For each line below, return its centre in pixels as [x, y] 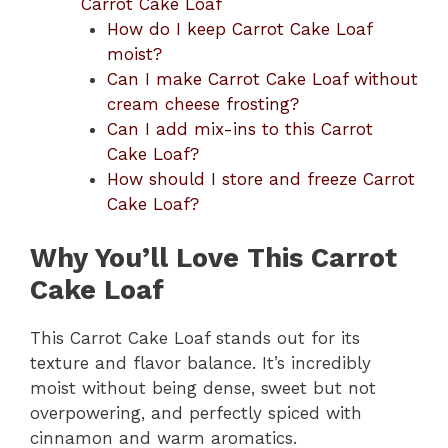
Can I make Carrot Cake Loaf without [262, 78]
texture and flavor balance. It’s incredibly [200, 363]
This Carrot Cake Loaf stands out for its [195, 338]
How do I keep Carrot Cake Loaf [239, 28]
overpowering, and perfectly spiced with [196, 413]
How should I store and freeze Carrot [260, 178]
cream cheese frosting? [202, 103]
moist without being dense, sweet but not [203, 388]
